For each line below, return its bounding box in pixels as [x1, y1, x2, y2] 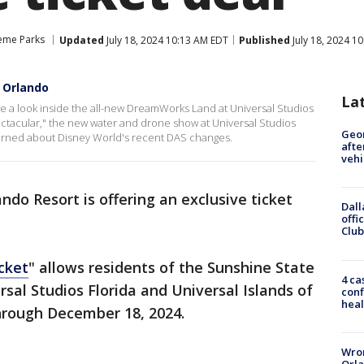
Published [239, 32, 290, 47]
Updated [59, 32, 104, 47]
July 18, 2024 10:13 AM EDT [104, 32, 228, 47]
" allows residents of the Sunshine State [28, 258, 314, 277]
